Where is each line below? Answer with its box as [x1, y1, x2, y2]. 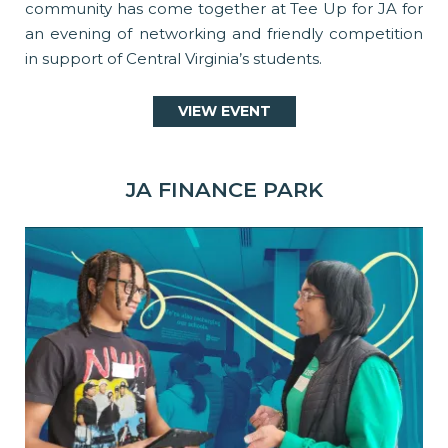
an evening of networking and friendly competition [25, 23, 423, 43]
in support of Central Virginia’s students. [25, 48, 322, 68]
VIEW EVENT [177, 101, 271, 120]
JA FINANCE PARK [125, 176, 323, 202]
